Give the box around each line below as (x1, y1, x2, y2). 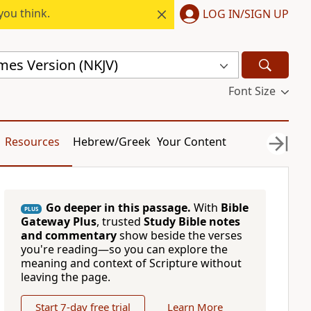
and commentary (20, 228, 117, 243)
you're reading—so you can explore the (20, 242, 228, 257)
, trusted (96, 214, 144, 229)
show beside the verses (116, 228, 242, 243)
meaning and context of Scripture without (20, 255, 242, 271)
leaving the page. (20, 269, 110, 285)
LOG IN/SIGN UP (203, 6, 289, 22)
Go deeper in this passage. (45, 200, 191, 215)
